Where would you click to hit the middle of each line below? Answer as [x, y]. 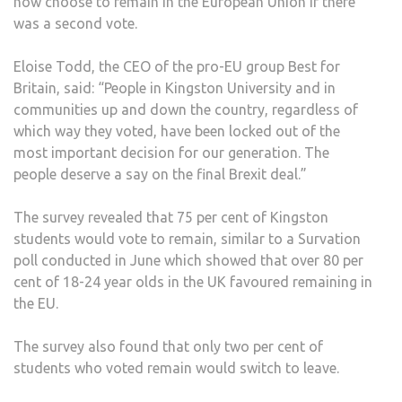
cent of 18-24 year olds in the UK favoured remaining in [193, 282]
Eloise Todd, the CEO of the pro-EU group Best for [177, 67]
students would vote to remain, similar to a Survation [187, 239]
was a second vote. [75, 24]
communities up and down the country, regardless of [186, 110]
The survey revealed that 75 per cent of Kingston [171, 218]
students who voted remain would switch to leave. [176, 368]
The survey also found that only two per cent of [168, 347]
